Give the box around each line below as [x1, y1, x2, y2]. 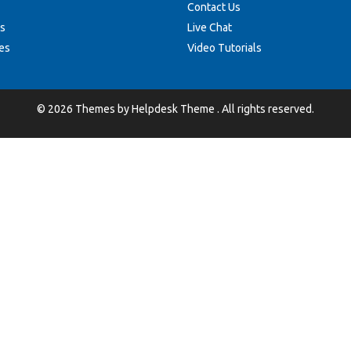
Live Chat [187, 21, 232, 34]
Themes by [73, 103, 132, 116]
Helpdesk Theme [132, 103, 217, 116]
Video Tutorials [187, 42, 262, 55]
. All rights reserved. [217, 103, 314, 116]
